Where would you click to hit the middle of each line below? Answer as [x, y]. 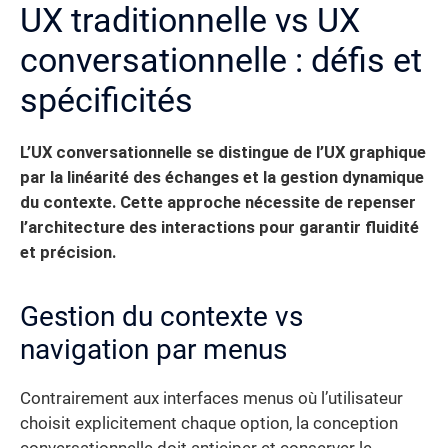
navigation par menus [153, 349]
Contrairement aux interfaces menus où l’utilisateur [211, 398]
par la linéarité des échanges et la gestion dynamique [222, 177]
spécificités [106, 99]
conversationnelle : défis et [221, 59]
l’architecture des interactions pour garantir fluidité [219, 227]
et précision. [68, 252]
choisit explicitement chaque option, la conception [209, 423]
